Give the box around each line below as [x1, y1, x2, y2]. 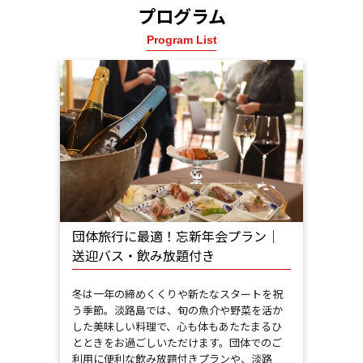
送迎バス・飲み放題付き [72, 246, 215, 266]
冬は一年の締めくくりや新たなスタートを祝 [72, 286, 283, 302]
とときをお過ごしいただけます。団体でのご [72, 335, 282, 351]
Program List [146, 33, 217, 47]
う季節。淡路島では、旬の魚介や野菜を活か [72, 302, 283, 318]
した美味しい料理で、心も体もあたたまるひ [72, 318, 282, 335]
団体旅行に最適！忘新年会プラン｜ [72, 226, 280, 246]
